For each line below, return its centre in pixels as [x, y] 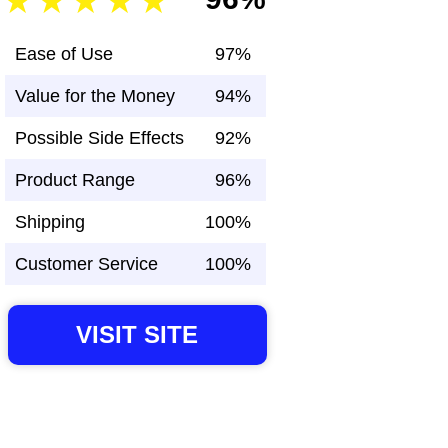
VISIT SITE [137, 335]
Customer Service [86, 264]
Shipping [50, 222]
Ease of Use [64, 54]
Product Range [75, 180]
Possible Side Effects [99, 138]
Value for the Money [95, 96]
